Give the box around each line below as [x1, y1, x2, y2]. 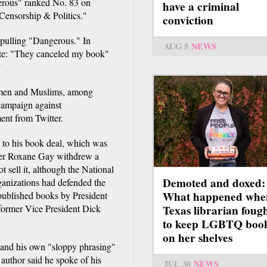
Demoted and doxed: [163, 175, 265, 192]
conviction [163, 12, 213, 29]
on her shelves [163, 229, 232, 247]
